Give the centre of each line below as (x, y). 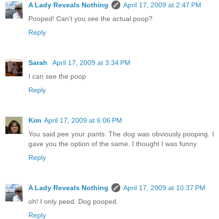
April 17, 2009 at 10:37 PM (164, 187)
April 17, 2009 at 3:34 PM (91, 62)
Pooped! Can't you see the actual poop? (90, 18)
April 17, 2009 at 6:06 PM (83, 120)
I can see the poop (57, 76)
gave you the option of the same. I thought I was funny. (113, 143)
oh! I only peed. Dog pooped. (73, 201)
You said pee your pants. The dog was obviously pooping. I (121, 134)
